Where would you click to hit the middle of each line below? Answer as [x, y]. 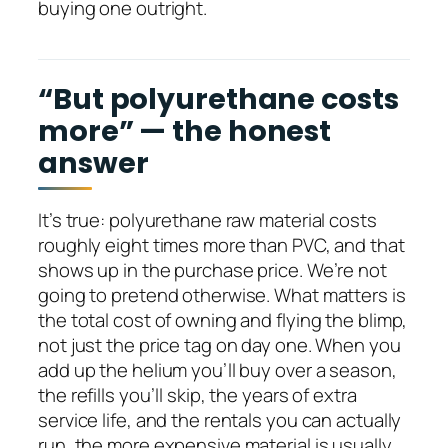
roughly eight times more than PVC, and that [221, 245]
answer [93, 162]
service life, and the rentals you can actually [220, 420]
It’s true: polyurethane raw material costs [207, 220]
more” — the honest [185, 130]
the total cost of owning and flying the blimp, [223, 320]
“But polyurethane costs [218, 98]
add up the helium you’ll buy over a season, [217, 370]
